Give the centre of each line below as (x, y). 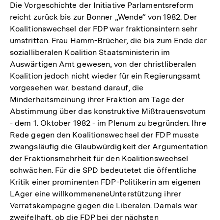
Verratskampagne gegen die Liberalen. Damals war (104, 205)
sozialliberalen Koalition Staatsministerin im (90, 52)
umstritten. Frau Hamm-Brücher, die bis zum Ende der (109, 40)
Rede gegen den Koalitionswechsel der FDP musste (105, 135)
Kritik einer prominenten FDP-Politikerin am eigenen (105, 182)
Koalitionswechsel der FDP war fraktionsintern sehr (104, 28)
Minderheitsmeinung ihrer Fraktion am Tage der (97, 99)
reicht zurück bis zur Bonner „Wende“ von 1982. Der (104, 17)
